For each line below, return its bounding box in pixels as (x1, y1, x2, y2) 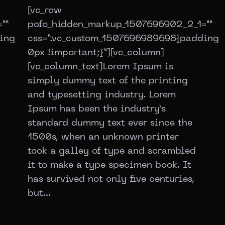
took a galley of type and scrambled (28, 147, 196, 156)
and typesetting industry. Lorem (28, 90, 176, 99)
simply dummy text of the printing (28, 76, 188, 85)
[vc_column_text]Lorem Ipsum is (28, 62, 173, 71)
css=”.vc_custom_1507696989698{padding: (28, 34, 221, 43)
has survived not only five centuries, (28, 175, 194, 184)
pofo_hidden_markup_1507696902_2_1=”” (28, 20, 213, 29)
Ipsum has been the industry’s (28, 104, 166, 114)
